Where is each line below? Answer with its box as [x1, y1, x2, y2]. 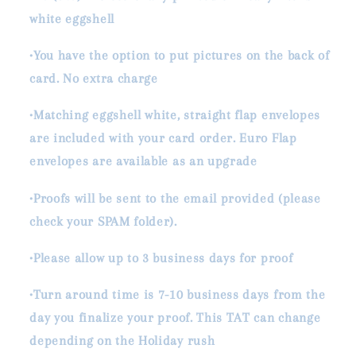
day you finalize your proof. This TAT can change [29, 310, 321, 326]
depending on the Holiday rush [29, 333, 215, 349]
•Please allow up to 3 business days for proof [29, 250, 293, 265]
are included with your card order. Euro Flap [29, 130, 297, 146]
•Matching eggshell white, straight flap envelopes [29, 107, 321, 123]
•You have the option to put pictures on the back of [29, 48, 330, 64]
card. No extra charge [29, 71, 158, 87]
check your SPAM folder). [29, 213, 177, 229]
